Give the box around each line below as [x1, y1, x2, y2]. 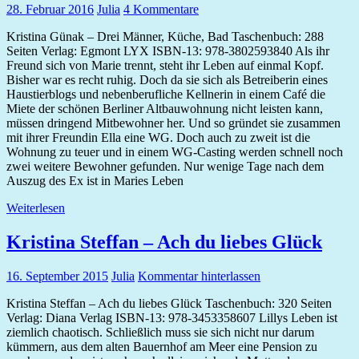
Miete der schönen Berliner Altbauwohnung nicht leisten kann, [6, 102, 323, 116]
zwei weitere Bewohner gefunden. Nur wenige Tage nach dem [6, 159, 324, 174]
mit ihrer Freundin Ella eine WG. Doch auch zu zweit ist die [6, 131, 310, 145]
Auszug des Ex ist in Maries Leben [6, 174, 184, 188]
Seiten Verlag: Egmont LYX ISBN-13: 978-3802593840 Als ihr [6, 44, 329, 58]
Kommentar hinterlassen [138, 269, 260, 284]
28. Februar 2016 [6, 2, 94, 17]
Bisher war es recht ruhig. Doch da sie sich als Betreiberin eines [6, 73, 328, 87]
